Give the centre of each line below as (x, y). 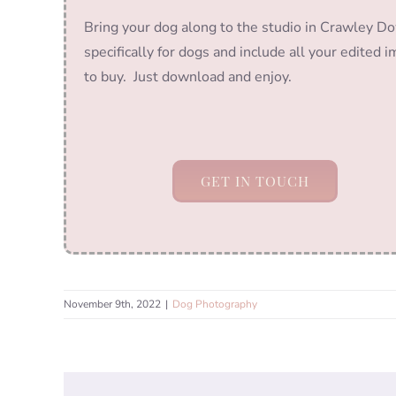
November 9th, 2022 (112, 305)
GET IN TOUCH (255, 181)
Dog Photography (215, 305)
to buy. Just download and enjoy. (187, 77)
